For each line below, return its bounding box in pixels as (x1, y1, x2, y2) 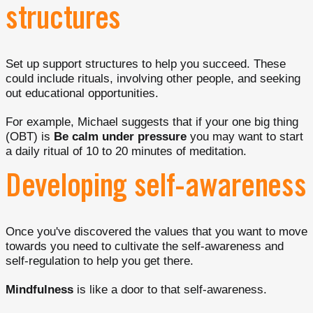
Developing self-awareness (6, 174, 307, 205)
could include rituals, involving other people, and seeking (6, 72, 300, 85)
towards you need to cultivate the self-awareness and (6, 240, 284, 253)
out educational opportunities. (6, 87, 159, 100)
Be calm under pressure (54, 130, 187, 143)
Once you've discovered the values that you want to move (6, 225, 307, 238)
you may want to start (187, 130, 303, 143)
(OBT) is (6, 130, 54, 143)
